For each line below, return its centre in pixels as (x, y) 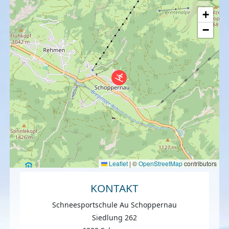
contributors (199, 164)
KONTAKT (114, 188)
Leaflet (117, 164)
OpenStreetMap (160, 164)
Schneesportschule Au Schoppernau (114, 205)
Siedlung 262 (114, 218)
